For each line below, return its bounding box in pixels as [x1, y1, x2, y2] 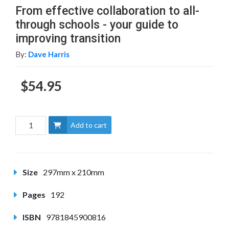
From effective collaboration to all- [15, 4, 199, 18]
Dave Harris [28, 49, 70, 59]
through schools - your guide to [15, 17, 178, 32]
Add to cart [71, 121, 107, 130]
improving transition [15, 31, 121, 45]
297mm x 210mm [43, 167, 104, 177]
